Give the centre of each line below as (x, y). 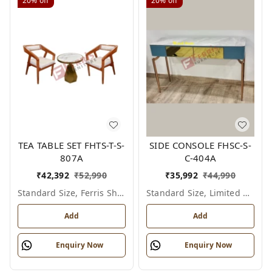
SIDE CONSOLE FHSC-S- (200, 145)
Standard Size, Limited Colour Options (246, 193)
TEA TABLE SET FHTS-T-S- (72, 145)
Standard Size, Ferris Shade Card (121, 193)
